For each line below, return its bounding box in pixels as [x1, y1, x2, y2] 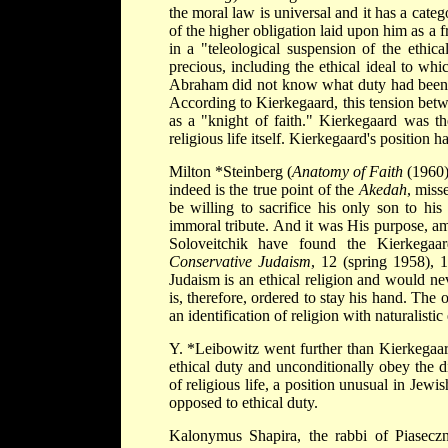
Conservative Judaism [168, 252, 311, 270]
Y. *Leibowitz [168, 339, 265, 357]
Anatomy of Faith [291, 162, 403, 180]
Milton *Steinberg [168, 162, 287, 180]
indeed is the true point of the [168, 180, 359, 198]
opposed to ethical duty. [168, 393, 318, 411]
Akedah [358, 180, 407, 198]
